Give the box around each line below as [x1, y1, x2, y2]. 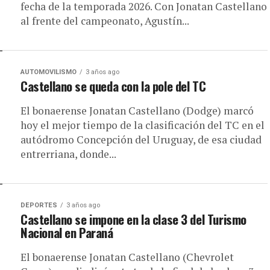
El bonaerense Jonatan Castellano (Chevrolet [20, 250, 234, 264]
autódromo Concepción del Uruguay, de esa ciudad [20, 133, 262, 146]
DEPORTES [20, 201, 57, 209]
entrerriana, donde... [20, 147, 116, 161]
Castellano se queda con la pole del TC [20, 77, 206, 95]
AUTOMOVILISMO [20, 68, 77, 76]
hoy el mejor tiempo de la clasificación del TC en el [20, 118, 265, 132]
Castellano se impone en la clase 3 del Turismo [20, 210, 246, 228]
